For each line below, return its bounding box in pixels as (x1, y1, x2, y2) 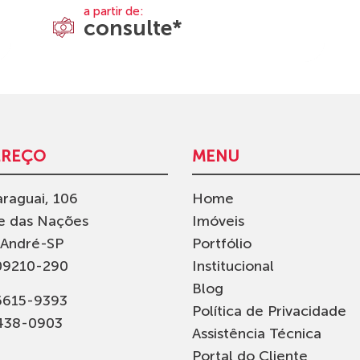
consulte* (84, 14, 182, 41)
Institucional (192, 256, 274, 275)
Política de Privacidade (192, 301, 346, 320)
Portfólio (192, 234, 252, 252)
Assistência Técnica (192, 324, 321, 342)
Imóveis (192, 211, 244, 230)
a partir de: (84, 3, 144, 18)
